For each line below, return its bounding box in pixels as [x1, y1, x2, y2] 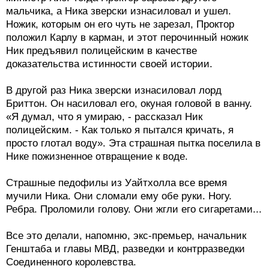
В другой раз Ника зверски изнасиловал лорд [6, 85, 222, 96]
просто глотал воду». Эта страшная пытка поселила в [6, 138, 261, 149]
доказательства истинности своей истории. [6, 58, 213, 70]
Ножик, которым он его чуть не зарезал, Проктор [6, 19, 234, 30]
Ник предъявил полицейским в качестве [6, 45, 197, 56]
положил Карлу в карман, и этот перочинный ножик [6, 32, 248, 43]
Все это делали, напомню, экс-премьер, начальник [6, 230, 246, 241]
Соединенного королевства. [6, 256, 136, 268]
